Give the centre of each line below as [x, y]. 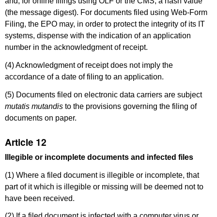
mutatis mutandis [34, 106]
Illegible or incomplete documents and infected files [99, 157]
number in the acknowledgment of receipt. [76, 47]
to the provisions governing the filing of [130, 106]
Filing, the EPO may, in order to [58, 24]
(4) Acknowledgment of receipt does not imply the [89, 65]
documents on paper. [41, 118]
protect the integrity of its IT [158, 24]
